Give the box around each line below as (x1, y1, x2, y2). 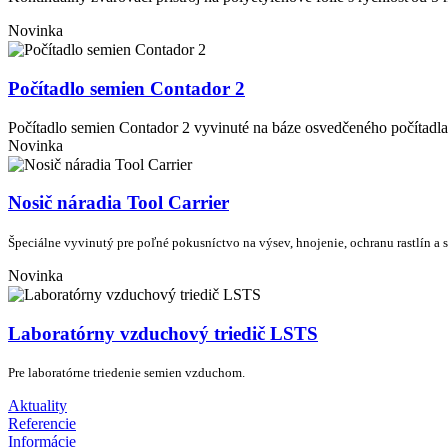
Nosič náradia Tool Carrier (8, 192, 229, 214)
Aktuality (8, 397, 67, 415)
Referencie (8, 415, 76, 433)
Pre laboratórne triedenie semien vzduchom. (8, 365, 245, 381)
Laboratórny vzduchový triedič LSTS (8, 322, 318, 344)
